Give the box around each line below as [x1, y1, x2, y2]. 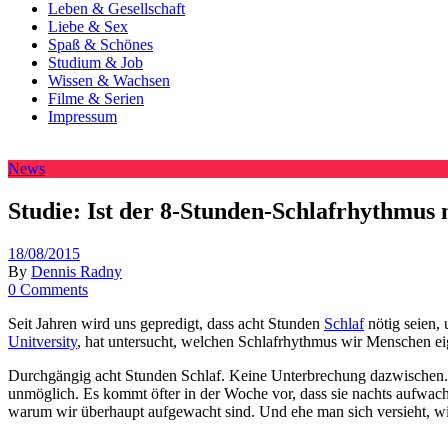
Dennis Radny [31, 262, 122, 280]
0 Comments [8, 280, 88, 298]
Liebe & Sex [48, 18, 128, 35]
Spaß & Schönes [48, 36, 153, 53]
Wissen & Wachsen [48, 72, 170, 89]
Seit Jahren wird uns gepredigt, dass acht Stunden [8, 314, 324, 332]
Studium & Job [48, 54, 143, 71]
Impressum [48, 108, 117, 125]
